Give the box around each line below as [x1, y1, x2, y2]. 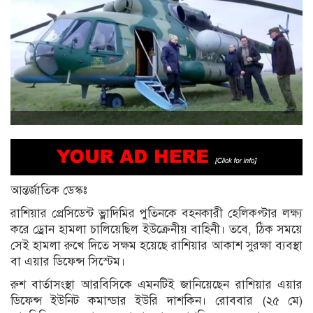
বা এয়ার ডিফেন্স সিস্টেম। [10, 254, 126, 269]
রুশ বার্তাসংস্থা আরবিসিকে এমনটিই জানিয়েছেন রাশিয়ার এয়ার [10, 277, 303, 292]
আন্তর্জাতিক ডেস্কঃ [10, 182, 87, 198]
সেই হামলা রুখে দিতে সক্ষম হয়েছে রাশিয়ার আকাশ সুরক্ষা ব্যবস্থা [10, 238, 303, 253]
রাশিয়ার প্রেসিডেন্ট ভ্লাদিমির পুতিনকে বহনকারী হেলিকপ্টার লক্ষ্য [10, 205, 303, 221]
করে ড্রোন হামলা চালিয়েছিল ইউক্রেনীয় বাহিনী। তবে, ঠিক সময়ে [10, 221, 303, 237]
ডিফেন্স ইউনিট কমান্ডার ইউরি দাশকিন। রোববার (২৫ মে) [10, 293, 303, 308]
